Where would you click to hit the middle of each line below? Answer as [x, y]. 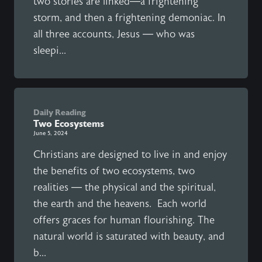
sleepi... [50, 51]
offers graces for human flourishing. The [124, 220]
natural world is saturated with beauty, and [129, 237]
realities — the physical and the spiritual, [125, 187]
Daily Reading [60, 112]
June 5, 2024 [51, 133]
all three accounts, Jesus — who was [114, 34]
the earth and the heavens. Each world [120, 204]
